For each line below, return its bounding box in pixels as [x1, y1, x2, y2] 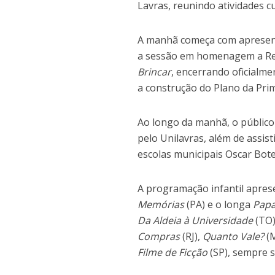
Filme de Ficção [137, 246, 208, 260]
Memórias [137, 198, 185, 212]
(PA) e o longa [184, 198, 254, 212]
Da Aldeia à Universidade [137, 214, 254, 228]
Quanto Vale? [203, 230, 265, 244]
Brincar [137, 65, 172, 79]
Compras [137, 230, 180, 244]
